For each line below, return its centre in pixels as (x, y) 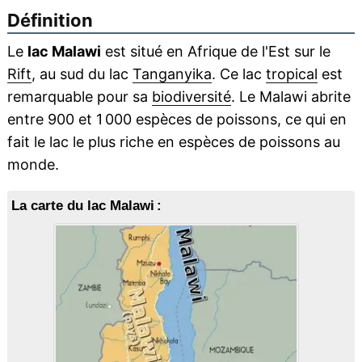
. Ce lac (238, 74)
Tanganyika (172, 74)
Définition (50, 21)
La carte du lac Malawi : (86, 206)
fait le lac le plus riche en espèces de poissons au (173, 142)
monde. (33, 165)
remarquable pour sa (79, 97)
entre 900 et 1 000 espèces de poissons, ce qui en (177, 120)
